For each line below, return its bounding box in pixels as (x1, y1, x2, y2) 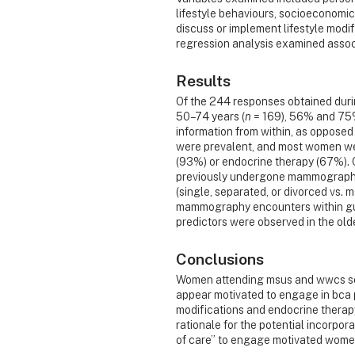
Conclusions (176, 250, 264, 269)
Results (176, 71, 231, 90)
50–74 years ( (176, 109, 245, 123)
